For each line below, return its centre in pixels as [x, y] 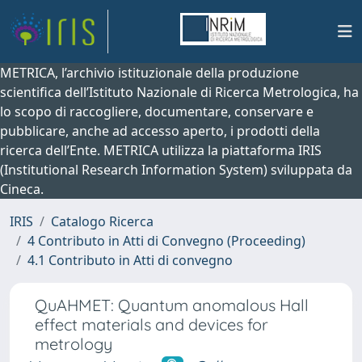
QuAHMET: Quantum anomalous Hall [172, 305]
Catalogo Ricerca [102, 221]
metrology [74, 344]
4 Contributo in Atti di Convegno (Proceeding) [166, 241]
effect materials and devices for [152, 324]
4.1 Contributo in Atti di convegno [130, 260]
